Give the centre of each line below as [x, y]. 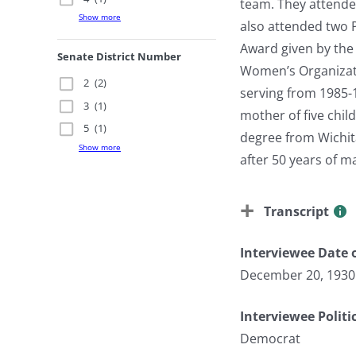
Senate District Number [119, 56]
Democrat [270, 338]
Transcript [296, 211]
